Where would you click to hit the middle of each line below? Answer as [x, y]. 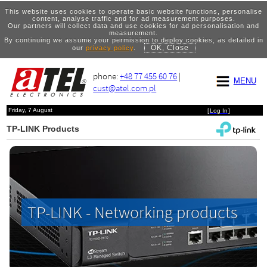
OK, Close [170, 47]
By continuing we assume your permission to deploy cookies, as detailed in [133, 40]
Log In [218, 111]
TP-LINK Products [43, 129]
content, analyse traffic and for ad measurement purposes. [133, 18]
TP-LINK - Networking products [133, 212]
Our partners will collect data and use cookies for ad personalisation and [133, 25]
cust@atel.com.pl [125, 88]
